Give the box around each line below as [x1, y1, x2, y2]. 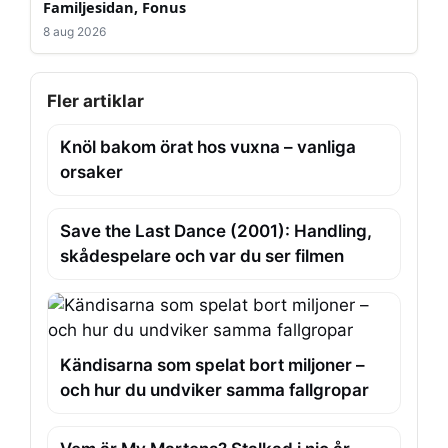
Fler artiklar [47, 90, 144, 111]
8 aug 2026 [43, 23, 106, 39]
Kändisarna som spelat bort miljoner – [60, 354, 365, 375]
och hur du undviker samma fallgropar [60, 379, 369, 400]
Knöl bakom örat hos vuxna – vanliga [60, 136, 356, 157]
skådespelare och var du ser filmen [60, 245, 344, 266]
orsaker [60, 161, 123, 182]
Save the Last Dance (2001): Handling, [60, 220, 372, 241]
